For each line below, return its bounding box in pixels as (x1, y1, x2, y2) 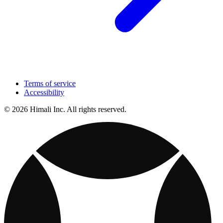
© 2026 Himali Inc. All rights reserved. (4, 105, 126, 113)
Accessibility (24, 88, 64, 97)
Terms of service (24, 79, 76, 88)
